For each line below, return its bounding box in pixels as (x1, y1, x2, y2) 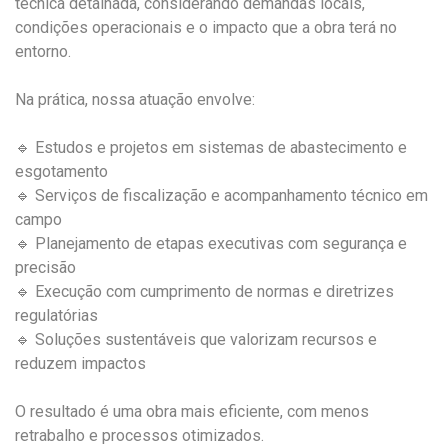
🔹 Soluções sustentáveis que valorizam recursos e (15, 329, 377, 349)
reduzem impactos (15, 353, 146, 373)
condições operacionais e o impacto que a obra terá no (15, 17, 397, 37)
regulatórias (15, 305, 98, 325)
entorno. (15, 41, 71, 61)
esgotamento (15, 161, 108, 181)
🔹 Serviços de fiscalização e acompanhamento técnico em (15, 185, 428, 205)
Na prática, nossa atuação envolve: (15, 89, 255, 109)
